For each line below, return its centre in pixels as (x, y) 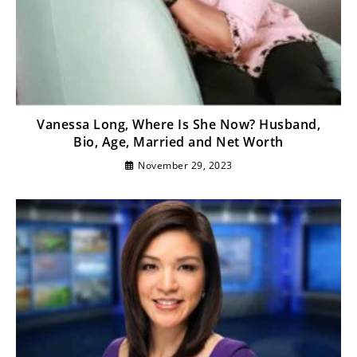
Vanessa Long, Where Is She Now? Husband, (178, 124)
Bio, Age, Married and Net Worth (178, 141)
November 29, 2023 (185, 165)
